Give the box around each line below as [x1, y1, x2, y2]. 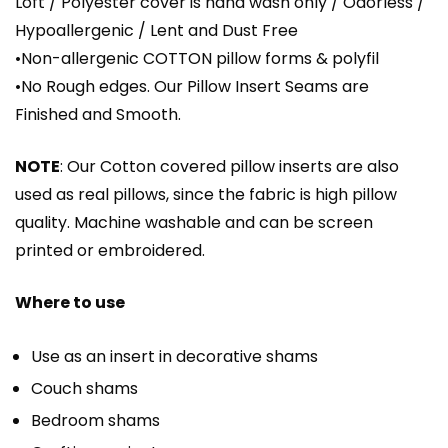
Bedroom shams [31, 408, 160, 432]
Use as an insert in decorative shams [31, 344, 318, 368]
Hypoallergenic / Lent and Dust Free [15, 18, 298, 42]
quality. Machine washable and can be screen [15, 210, 373, 234]
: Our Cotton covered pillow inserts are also [60, 154, 399, 178]
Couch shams [31, 376, 138, 400]
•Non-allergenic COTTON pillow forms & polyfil [15, 46, 379, 70]
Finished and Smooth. [15, 102, 181, 126]
